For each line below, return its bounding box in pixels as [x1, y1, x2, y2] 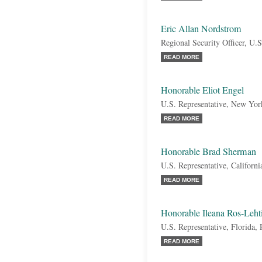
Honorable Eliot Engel [161, 84, 244, 96]
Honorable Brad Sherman [161, 145, 256, 158]
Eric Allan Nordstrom [161, 22, 242, 35]
